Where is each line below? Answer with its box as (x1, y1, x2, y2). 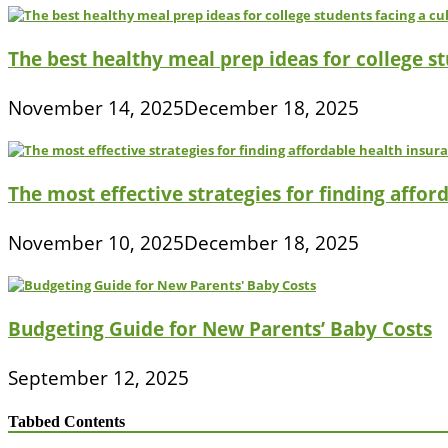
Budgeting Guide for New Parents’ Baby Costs (8, 316, 432, 341)
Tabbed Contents (8, 412, 125, 430)
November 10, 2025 (8, 229, 184, 257)
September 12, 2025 (8, 364, 189, 392)
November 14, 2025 (8, 94, 184, 122)
